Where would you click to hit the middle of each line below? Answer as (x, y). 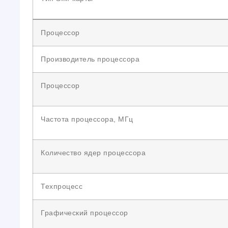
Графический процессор (84, 213)
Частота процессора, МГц (87, 119)
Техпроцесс (62, 186)
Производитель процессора (90, 59)
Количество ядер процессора (93, 153)
